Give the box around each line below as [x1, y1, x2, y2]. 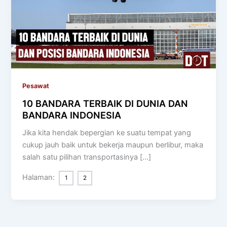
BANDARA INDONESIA [22, 109, 122, 121]
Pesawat [22, 82, 50, 90]
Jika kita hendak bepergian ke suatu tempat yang [22, 128, 192, 138]
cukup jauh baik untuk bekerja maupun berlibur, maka [22, 140, 204, 150]
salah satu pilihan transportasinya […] [22, 153, 152, 162]
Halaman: [22, 172, 57, 182]
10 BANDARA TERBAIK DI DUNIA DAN [22, 98, 188, 109]
